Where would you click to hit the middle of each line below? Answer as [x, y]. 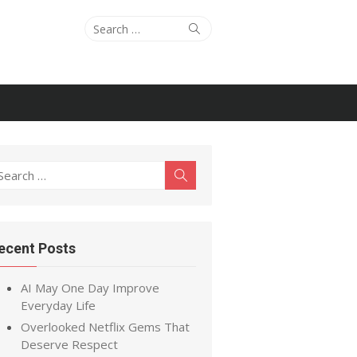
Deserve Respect [69, 344]
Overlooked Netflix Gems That [105, 327]
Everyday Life [58, 305]
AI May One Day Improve [90, 288]
